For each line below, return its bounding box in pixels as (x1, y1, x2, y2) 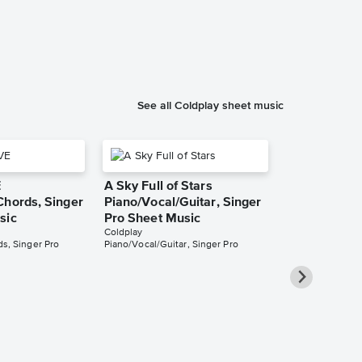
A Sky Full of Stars (103, 180, 213, 194)
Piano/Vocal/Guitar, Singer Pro (103, 240, 238, 250)
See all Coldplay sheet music (137, 99, 284, 112)
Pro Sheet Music (103, 213, 201, 226)
